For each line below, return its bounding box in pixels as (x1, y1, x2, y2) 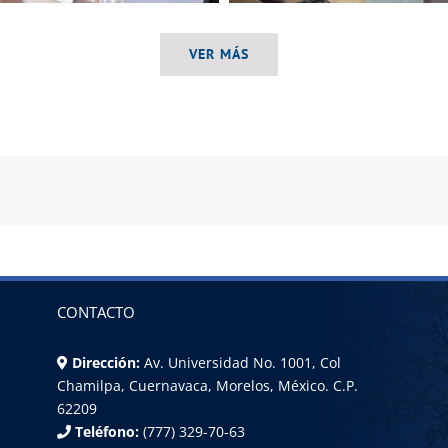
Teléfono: (70, 422, 139, 442)
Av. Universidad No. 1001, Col (143, 353, 341, 373)
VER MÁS (189, 44, 249, 63)
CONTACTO (56, 302, 135, 323)
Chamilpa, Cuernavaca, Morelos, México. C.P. (56, 376, 358, 396)
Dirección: (71, 353, 140, 373)
